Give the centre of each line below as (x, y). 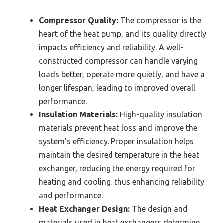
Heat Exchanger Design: (84, 209)
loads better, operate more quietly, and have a (122, 74)
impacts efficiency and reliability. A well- (111, 48)
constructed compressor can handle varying (118, 61)
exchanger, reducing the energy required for (117, 168)
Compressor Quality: (79, 21)
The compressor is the (160, 21)
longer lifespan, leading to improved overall (117, 88)
